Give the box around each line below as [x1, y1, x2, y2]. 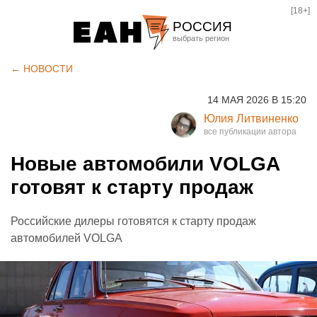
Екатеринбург [176, 54, 251, 68]
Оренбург [176, 127, 229, 140]
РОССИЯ [173, 19, 232, 34]
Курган [176, 103, 213, 116]
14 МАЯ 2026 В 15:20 [207, 94, 306, 105]
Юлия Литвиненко [204, 113, 299, 125]
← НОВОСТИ [11, 63, 73, 74]
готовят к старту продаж [11, 176, 253, 198]
